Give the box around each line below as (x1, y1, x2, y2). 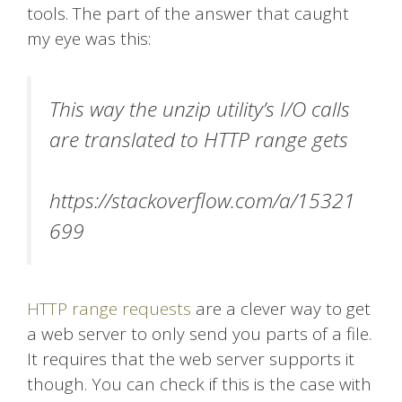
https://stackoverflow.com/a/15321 (49, 187, 355, 215)
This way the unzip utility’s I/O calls (49, 95, 350, 124)
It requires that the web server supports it (27, 346, 354, 371)
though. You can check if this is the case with (27, 371, 371, 396)
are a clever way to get (191, 296, 371, 320)
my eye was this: (27, 26, 151, 50)
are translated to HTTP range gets (49, 126, 348, 154)
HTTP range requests (27, 296, 191, 320)
